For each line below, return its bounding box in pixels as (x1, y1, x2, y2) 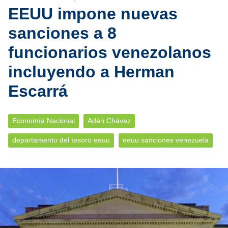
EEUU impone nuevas (8, 5, 178, 23)
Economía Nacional (12, 117, 75, 125)
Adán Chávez (88, 117, 131, 125)
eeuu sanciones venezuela (123, 136, 209, 144)
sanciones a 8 (8, 24, 117, 42)
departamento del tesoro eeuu (12, 136, 110, 144)
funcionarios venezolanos (8, 43, 211, 62)
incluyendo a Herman (8, 63, 175, 81)
